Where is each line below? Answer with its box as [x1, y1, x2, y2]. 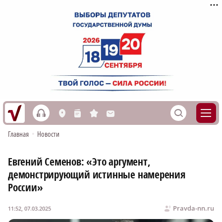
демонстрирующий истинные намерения [8, 167, 185, 182]
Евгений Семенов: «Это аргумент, [8, 155, 151, 169]
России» [8, 180, 43, 195]
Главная [8, 129, 29, 139]
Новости [37, 129, 60, 139]
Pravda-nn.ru [173, 204, 214, 213]
